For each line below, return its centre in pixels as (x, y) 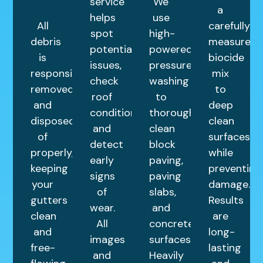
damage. (229, 184)
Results (226, 200)
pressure (171, 65)
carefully (229, 26)
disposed (53, 121)
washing (169, 81)
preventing (235, 168)
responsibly (59, 73)
